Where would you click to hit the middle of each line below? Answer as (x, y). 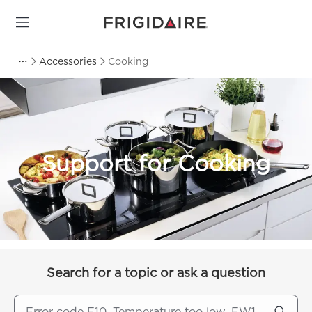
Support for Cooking (156, 163)
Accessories (68, 61)
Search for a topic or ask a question (156, 273)
